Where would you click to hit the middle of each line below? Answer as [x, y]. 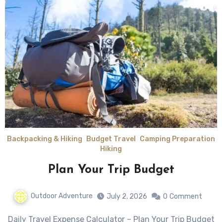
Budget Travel [111, 139]
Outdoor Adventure [62, 196]
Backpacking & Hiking [45, 139]
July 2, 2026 [127, 196]
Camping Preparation [177, 139]
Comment [186, 196]
